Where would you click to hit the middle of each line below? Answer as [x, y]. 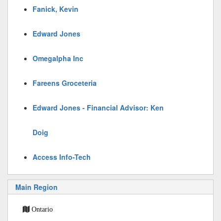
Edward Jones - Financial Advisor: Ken [98, 108]
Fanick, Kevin [55, 9]
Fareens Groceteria [65, 83]
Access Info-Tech [62, 157]
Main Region [37, 187]
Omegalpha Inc [58, 58]
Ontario [42, 209]
